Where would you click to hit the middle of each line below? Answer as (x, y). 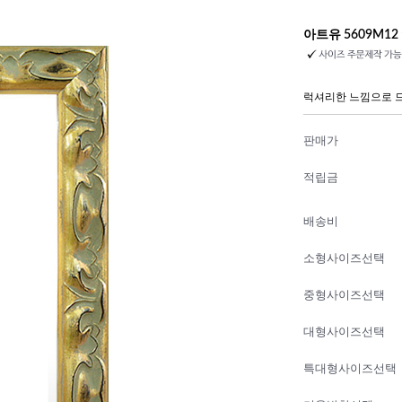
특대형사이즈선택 (350, 369)
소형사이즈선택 (344, 259)
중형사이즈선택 (344, 296)
